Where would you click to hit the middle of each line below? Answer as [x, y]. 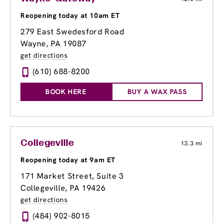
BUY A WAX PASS [157, 92]
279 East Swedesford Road [72, 32]
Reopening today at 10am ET [70, 16]
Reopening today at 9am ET [68, 160]
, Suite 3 [108, 176]
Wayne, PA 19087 [54, 44]
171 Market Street [56, 176]
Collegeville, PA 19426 [63, 188]
